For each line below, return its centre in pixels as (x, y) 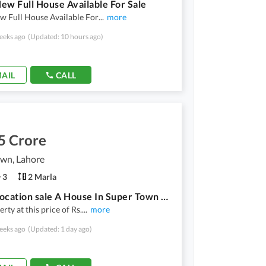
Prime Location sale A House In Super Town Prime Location (164, 196)
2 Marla (42, 176)
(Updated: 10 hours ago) (66, 36)
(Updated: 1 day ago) (60, 229)
